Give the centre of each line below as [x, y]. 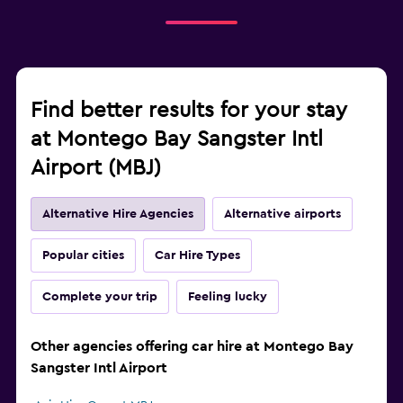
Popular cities [83, 256]
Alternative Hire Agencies [118, 215]
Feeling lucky [228, 297]
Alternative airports [282, 215]
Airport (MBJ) [96, 169]
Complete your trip [100, 297]
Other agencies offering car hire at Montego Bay [192, 347]
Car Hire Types [197, 256]
